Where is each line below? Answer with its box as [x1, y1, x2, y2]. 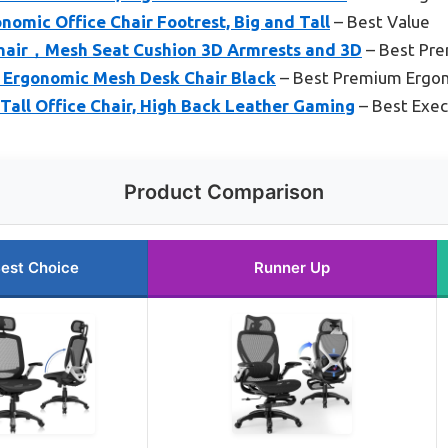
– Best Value [330, 12, 430, 32]
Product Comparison [124, 180, 324, 205]
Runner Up [254, 258, 330, 278]
